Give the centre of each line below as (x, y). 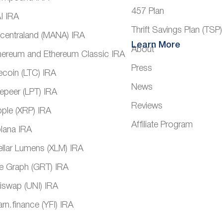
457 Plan (147, 12)
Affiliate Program (162, 125)
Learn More (156, 45)
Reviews (147, 106)
